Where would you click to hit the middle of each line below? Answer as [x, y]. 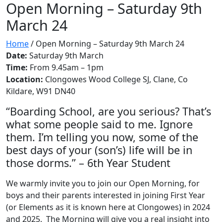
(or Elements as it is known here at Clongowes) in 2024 [108, 207]
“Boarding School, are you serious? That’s [109, 111]
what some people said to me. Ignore [99, 124]
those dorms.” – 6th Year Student [88, 163]
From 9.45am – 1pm [66, 67]
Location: [26, 79]
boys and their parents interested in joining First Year [106, 195]
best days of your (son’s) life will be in [99, 150]
